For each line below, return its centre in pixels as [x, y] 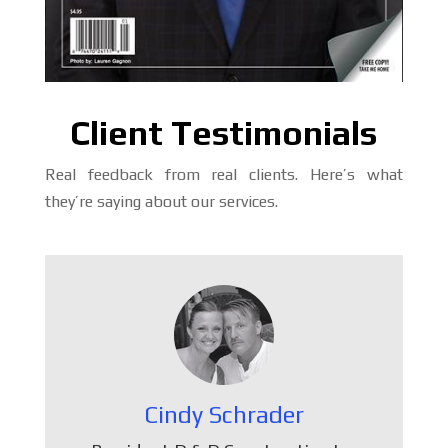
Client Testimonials [224, 132]
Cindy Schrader [223, 414]
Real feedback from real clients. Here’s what [224, 174]
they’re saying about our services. [161, 201]
